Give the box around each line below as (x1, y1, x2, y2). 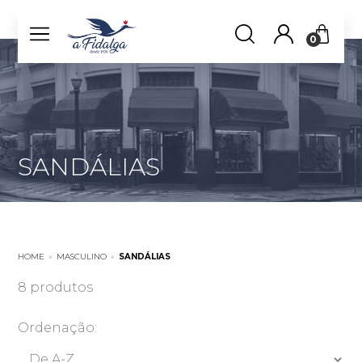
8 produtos (18, 280, 94, 295)
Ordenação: (18, 320, 98, 335)
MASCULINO (57, 251, 107, 262)
